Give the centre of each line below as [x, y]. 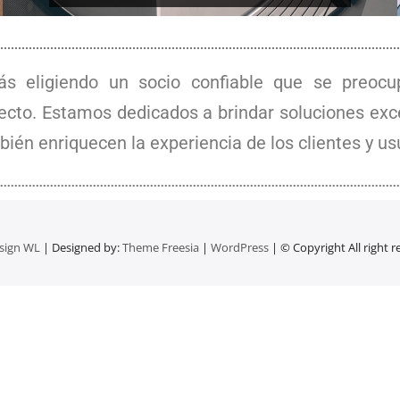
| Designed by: [81, 247]
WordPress [239, 247]
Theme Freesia [160, 247]
